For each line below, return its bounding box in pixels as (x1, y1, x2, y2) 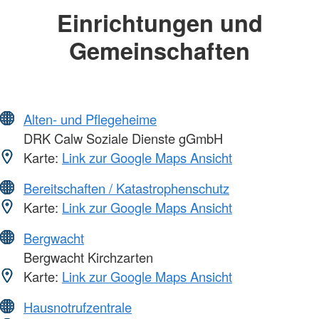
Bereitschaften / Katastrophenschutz (23, 179, 229, 198)
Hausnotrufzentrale (23, 298, 132, 317)
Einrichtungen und (56, 5, 263, 39)
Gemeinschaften (69, 33, 250, 67)
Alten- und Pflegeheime (23, 110, 157, 129)
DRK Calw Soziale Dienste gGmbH (20, 129, 223, 148)
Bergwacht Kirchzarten (20, 248, 153, 267)
